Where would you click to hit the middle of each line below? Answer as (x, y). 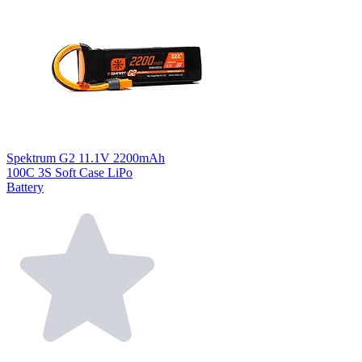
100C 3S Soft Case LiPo (69, 173)
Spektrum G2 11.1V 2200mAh (86, 158)
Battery (25, 187)
